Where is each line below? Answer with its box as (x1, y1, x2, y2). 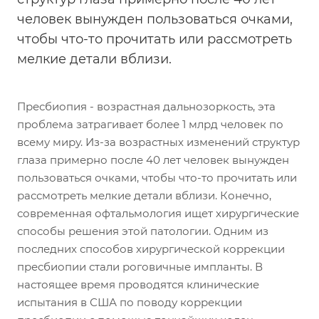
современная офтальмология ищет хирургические (17, 206, 299, 220)
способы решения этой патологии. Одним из (17, 224, 268, 238)
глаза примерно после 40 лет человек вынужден (17, 153, 289, 167)
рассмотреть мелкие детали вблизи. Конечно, (17, 189, 271, 202)
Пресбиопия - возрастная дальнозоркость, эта (17, 100, 276, 113)
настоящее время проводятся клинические (17, 278, 259, 291)
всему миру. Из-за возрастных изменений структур (17, 135, 300, 149)
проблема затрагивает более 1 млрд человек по (17, 117, 283, 131)
